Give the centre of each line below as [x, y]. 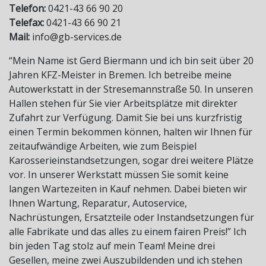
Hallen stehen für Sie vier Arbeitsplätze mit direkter [123, 104]
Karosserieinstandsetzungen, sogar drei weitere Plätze [131, 161]
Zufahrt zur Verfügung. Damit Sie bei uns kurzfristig [126, 118]
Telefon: [27, 9]
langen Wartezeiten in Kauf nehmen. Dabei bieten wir [128, 189]
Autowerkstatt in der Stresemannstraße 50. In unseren [131, 89]
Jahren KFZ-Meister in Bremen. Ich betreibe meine [120, 75]
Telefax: [26, 23]
